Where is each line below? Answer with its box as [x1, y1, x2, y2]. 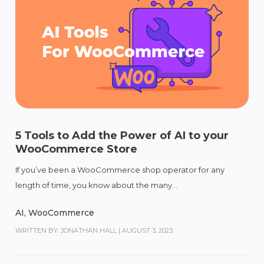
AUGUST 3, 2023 [122, 226, 173, 235]
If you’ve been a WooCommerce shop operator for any [15, 164, 225, 174]
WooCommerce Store [15, 142, 138, 156]
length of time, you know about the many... [15, 180, 178, 190]
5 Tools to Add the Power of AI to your [15, 128, 229, 142]
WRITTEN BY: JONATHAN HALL [15, 226, 117, 235]
